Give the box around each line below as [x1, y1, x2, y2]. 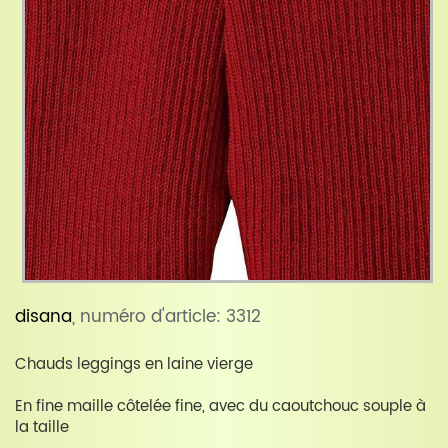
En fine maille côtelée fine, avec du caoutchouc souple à [15, 393, 426, 419]
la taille [15, 414, 69, 440]
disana [15, 302, 72, 331]
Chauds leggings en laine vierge [15, 351, 253, 377]
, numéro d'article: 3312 [72, 302, 261, 331]
